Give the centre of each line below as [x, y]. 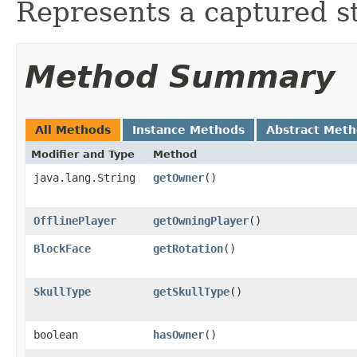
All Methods [73, 130]
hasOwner [178, 335]
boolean [56, 335]
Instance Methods [188, 130]
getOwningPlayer [201, 221]
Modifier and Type [83, 154]
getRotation [188, 249]
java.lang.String [84, 178]
